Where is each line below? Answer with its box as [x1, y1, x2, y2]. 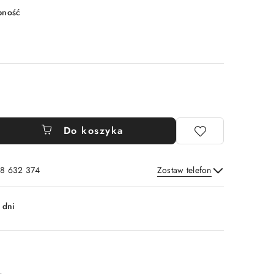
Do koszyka [63, 124, 124, 138]
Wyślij [179, 179, 211, 193]
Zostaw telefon [157, 164, 212, 176]
